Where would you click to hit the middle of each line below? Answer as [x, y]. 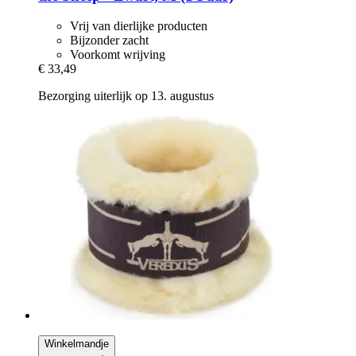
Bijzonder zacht [109, 41]
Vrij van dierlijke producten [139, 26]
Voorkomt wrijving [118, 55]
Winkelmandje [77, 344]
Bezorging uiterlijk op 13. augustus [126, 96]
